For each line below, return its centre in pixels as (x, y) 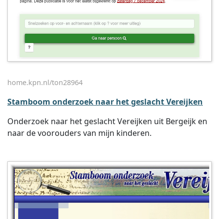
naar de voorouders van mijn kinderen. (79, 133)
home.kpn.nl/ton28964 (45, 82)
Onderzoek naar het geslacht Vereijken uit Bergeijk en (107, 121)
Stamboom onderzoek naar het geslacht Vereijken (105, 102)
